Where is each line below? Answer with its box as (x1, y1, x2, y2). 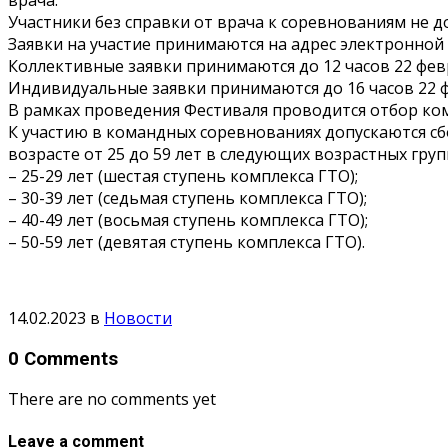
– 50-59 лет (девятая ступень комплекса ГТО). (8, 230, 365, 253)
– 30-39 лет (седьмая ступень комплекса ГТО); (8, 186, 367, 209)
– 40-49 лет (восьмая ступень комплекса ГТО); (8, 208, 368, 231)
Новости (104, 306, 172, 329)
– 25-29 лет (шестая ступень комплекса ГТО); (8, 164, 358, 187)
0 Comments (8, 347, 118, 370)
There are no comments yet (8, 388, 216, 411)
